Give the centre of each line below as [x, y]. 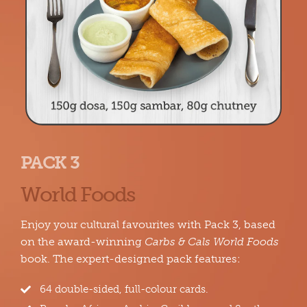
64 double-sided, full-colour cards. [124, 289]
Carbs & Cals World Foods [212, 241]
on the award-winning [83, 241]
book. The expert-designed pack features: [131, 258]
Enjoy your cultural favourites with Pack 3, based [148, 224]
